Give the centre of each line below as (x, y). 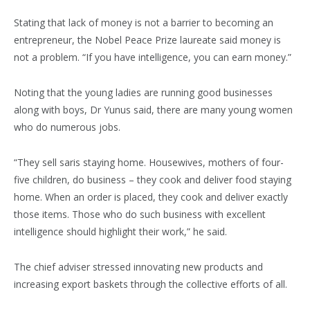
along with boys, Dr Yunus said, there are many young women (153, 110)
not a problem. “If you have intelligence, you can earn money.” (153, 57)
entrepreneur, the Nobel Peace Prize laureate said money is (147, 40)
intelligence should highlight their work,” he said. (120, 232)
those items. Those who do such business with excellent (140, 215)
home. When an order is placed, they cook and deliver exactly (151, 197)
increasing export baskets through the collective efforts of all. (151, 284)
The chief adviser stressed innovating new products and (138, 267)
